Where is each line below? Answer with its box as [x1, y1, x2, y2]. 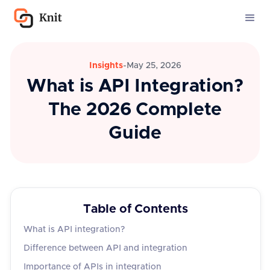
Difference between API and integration [24, 244, 187, 253]
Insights [89, 61, 123, 70]
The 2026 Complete [48, 101, 222, 119]
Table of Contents [83, 203, 188, 215]
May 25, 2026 [126, 61, 181, 70]
